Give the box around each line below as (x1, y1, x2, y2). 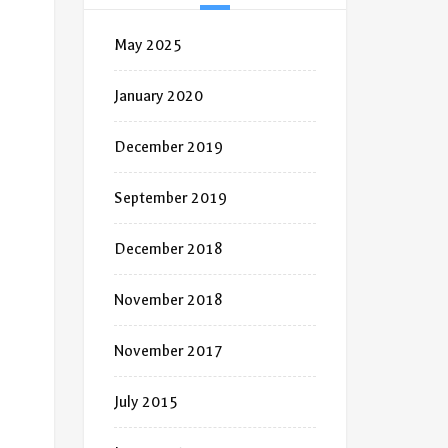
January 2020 (113, 87, 203, 105)
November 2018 (113, 291, 223, 309)
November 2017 (113, 342, 223, 360)
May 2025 (113, 36, 182, 54)
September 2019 (113, 189, 227, 207)
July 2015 (113, 393, 178, 411)
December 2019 (113, 138, 223, 156)
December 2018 (113, 240, 223, 258)
